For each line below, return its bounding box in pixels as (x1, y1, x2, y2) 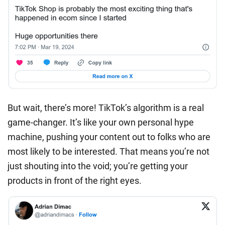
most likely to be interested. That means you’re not (8, 146, 209, 157)
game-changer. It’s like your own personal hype (8, 117, 194, 128)
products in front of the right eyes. (8, 175, 142, 186)
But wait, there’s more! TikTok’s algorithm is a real (8, 102, 204, 114)
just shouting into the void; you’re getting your (8, 161, 188, 172)
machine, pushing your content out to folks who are (8, 132, 210, 143)
